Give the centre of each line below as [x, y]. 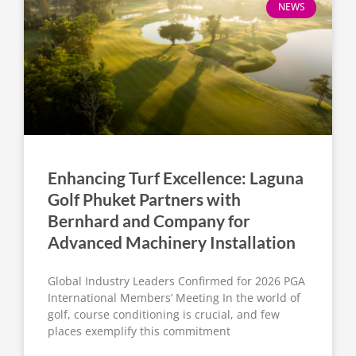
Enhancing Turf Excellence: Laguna [176, 178]
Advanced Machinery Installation [172, 242]
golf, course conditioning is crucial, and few [164, 315]
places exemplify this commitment [139, 331]
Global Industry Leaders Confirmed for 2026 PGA [176, 281]
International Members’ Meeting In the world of [174, 298]
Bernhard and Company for [149, 221]
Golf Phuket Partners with [144, 199]
